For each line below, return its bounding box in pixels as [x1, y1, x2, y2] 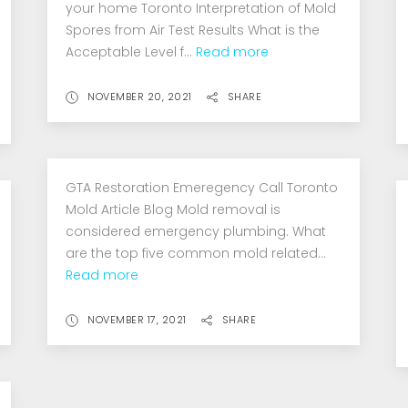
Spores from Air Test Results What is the [66, 20, 321, 39]
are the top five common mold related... [66, 243, 327, 262]
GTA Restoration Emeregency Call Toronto [66, 178, 339, 197]
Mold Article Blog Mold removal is [66, 199, 281, 219]
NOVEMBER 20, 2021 [87, 88, 192, 104]
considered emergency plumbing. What [66, 221, 327, 240]
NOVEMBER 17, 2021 [87, 311, 187, 327]
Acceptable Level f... [66, 42, 197, 61]
